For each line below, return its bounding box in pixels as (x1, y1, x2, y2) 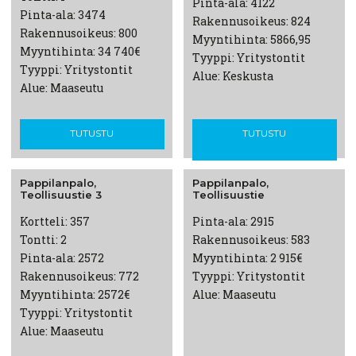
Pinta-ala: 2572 (19, 250, 104, 266)
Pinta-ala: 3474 (19, 6, 106, 22)
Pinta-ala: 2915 (192, 214, 274, 230)
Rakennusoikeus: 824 (192, 13, 311, 29)
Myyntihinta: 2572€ (19, 287, 130, 303)
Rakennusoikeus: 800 (19, 25, 137, 41)
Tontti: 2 (19, 232, 67, 248)
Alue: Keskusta (192, 68, 273, 83)
